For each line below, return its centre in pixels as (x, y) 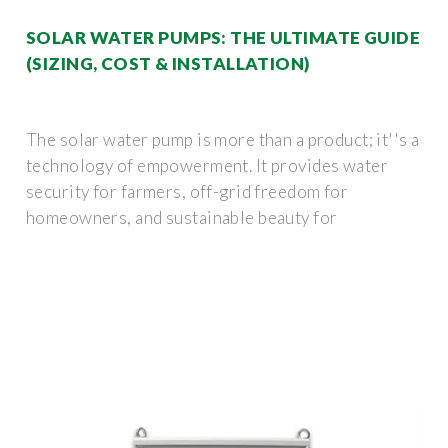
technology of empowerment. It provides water (207, 165)
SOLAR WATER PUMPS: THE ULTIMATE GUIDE (223, 37)
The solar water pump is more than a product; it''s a (223, 139)
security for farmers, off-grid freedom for (187, 191)
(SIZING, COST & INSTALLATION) (168, 63)
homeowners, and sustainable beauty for (182, 217)
